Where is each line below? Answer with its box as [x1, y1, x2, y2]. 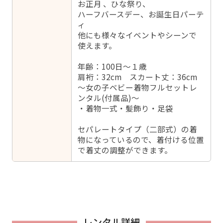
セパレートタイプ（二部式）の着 [78, 123, 198, 135]
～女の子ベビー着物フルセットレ [78, 82, 198, 93]
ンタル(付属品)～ [78, 92, 140, 104]
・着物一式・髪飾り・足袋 [78, 103, 174, 114]
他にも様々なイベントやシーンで [78, 29, 197, 41]
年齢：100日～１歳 [78, 61, 147, 72]
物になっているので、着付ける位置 [78, 134, 205, 145]
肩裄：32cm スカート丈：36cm [78, 71, 198, 83]
